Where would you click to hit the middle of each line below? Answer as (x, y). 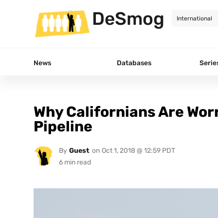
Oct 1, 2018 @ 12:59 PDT (138, 150)
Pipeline (63, 126)
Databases (134, 63)
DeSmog (128, 18)
